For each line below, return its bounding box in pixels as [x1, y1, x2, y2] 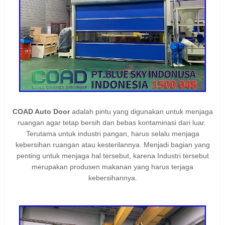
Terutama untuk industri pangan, [26, 129, 131, 138]
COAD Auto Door [12, 107, 70, 116]
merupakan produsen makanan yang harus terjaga [32, 162, 193, 171]
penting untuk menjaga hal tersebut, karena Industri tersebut [16, 151, 209, 160]
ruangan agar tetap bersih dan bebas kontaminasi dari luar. [17, 118, 208, 127]
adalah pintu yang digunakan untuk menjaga [69, 107, 213, 116]
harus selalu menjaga [131, 129, 199, 138]
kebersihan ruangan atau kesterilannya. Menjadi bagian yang [15, 140, 210, 149]
